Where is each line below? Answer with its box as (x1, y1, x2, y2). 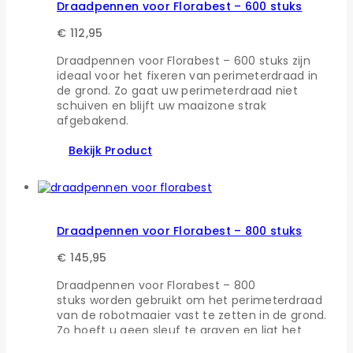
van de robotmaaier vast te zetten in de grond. (57, 307, 327, 323)
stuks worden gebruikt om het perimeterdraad (57, 292, 322, 308)
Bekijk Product (69, 142, 153, 158)
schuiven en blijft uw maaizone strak (57, 97, 266, 113)
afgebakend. (57, 112, 129, 128)
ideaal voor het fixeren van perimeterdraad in (57, 67, 318, 84)
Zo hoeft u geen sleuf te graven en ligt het (57, 321, 302, 338)
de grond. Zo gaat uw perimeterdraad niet (57, 82, 298, 98)
